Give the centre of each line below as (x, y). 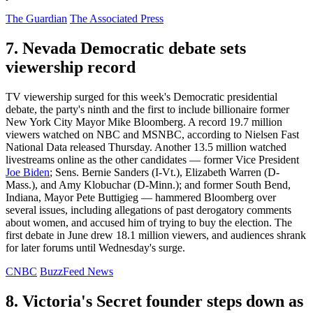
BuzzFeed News (77, 271)
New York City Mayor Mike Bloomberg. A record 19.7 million (144, 122)
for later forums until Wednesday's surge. (95, 247)
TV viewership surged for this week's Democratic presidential (141, 96)
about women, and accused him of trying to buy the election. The (149, 222)
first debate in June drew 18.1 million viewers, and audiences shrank (156, 235)
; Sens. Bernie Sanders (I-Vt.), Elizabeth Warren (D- (165, 172)
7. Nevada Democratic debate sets (126, 48)
